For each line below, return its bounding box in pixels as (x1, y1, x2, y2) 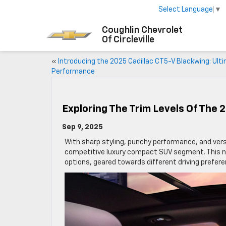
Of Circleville (102, 35, 154, 44)
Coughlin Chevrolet (102, 25, 183, 35)
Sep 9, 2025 (62, 124, 103, 131)
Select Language (158, 6, 213, 13)
